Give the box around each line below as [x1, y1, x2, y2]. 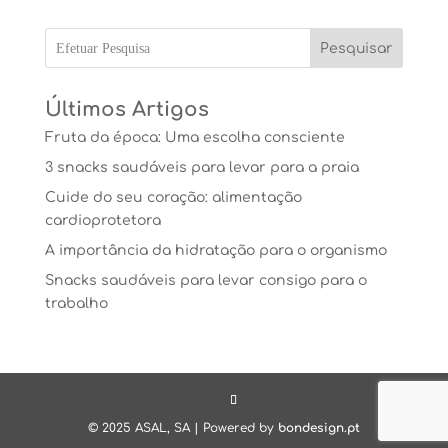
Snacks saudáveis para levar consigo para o [44, 273, 367, 288]
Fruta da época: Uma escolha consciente [44, 130, 345, 145]
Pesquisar [320, 40, 393, 56]
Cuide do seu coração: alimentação [44, 190, 302, 205]
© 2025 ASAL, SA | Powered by [87, 421, 278, 435]
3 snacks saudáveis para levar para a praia [44, 160, 359, 175]
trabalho [44, 296, 108, 311]
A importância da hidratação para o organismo [44, 243, 387, 258]
